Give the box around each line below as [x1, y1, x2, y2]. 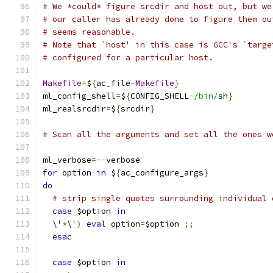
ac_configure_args [121, 168, 204, 178]
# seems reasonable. [43, 27, 135, 37]
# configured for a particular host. [43, 52, 213, 63]
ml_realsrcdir [43, 104, 106, 114]
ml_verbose [43, 155, 91, 165]
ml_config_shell [43, 91, 116, 101]
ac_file [96, 78, 130, 88]
